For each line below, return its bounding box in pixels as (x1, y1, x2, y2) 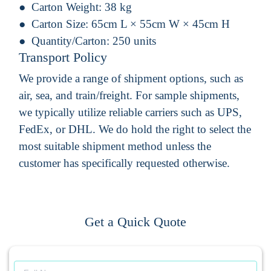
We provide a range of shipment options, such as (19, 71, 243, 85)
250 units (113, 34, 156, 47)
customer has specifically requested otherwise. (19, 156, 230, 169)
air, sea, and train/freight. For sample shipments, (19, 88, 240, 102)
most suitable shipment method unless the (19, 139, 211, 152)
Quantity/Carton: (31, 34, 113, 47)
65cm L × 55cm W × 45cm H (91, 17, 230, 30)
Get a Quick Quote (85, 214, 186, 229)
